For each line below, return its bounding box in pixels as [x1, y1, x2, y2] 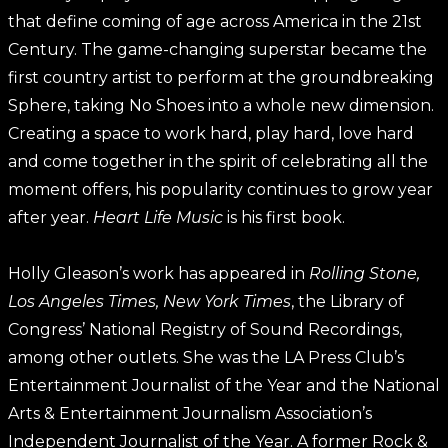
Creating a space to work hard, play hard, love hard [8, 124, 414, 143]
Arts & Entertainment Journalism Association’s [8, 404, 372, 423]
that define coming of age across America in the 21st [8, 12, 422, 31]
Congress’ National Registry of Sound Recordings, [8, 320, 402, 339]
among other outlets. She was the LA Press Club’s [8, 348, 404, 367]
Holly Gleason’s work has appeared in [8, 264, 309, 283]
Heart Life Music [93, 208, 223, 227]
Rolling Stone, [309, 264, 420, 283]
